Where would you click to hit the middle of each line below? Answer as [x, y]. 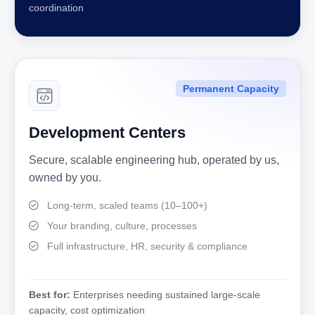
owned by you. [65, 178]
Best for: [50, 295]
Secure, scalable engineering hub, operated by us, [154, 160]
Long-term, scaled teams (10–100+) [127, 205]
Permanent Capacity [231, 89]
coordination [56, 8]
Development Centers [107, 133]
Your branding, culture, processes [122, 226]
